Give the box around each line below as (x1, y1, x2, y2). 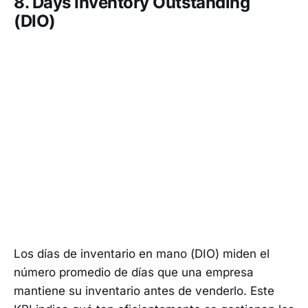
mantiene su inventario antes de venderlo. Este (14, 284, 274, 298)
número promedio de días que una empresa (14, 265, 254, 280)
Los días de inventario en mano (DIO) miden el (14, 247, 269, 261)
